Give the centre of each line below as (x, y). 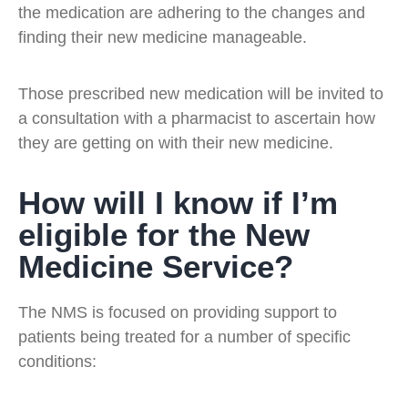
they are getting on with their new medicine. (176, 143)
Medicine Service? (156, 267)
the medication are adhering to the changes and (192, 13)
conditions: (57, 362)
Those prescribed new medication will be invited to (201, 93)
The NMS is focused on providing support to (178, 313)
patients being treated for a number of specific (184, 337)
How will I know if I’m (178, 203)
